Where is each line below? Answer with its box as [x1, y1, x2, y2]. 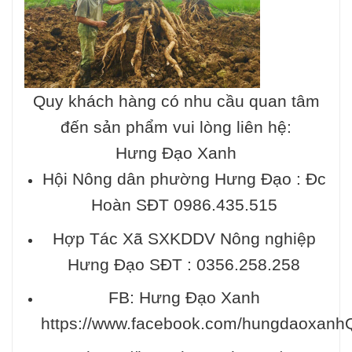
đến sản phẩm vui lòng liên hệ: [60, 118, 291, 137]
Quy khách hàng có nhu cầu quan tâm [32, 92, 320, 111]
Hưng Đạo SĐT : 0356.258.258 [68, 255, 301, 273]
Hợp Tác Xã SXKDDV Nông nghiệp [52, 229, 316, 247]
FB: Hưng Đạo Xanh [108, 288, 260, 307]
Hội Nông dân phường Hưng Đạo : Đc [42, 170, 326, 189]
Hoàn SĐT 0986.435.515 [90, 196, 277, 214]
